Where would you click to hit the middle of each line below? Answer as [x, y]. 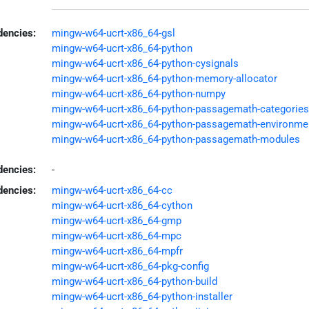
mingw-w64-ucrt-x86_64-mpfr [117, 251]
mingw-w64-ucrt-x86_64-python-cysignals [145, 63]
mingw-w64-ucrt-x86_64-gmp [116, 220]
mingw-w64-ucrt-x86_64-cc [112, 190]
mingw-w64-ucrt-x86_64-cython [122, 205]
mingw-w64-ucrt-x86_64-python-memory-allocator [164, 78]
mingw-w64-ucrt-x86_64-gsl [113, 33]
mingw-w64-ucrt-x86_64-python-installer [142, 296]
